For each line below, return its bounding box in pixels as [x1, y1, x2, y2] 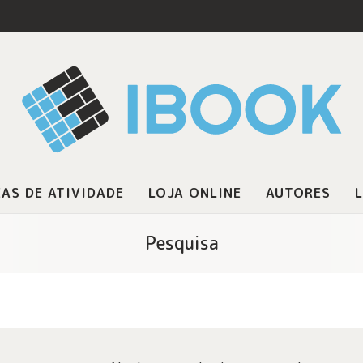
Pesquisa [144, 229, 219, 255]
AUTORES [265, 184, 331, 202]
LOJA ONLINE [147, 184, 241, 202]
